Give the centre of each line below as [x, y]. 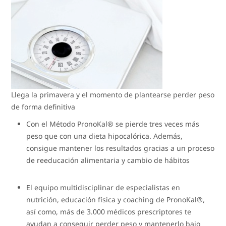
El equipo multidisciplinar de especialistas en [103, 187]
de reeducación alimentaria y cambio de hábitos [108, 160]
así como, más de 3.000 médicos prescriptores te [109, 211]
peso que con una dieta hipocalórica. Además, [105, 136]
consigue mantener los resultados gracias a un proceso [121, 148]
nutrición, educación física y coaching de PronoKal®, [116, 199]
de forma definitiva [43, 106]
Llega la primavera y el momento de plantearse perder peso [113, 94]
